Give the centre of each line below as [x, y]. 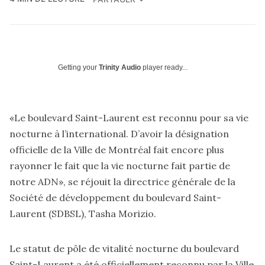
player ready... [164, 68]
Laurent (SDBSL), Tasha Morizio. [83, 214]
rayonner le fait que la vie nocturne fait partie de [120, 166]
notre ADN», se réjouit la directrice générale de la [122, 182]
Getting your [78, 68]
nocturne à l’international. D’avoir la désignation [119, 134]
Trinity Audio [120, 68]
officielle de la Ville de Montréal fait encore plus [117, 150]
